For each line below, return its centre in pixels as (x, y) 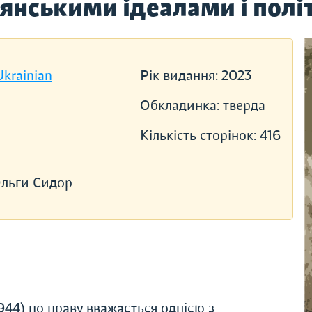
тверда (244, 106)
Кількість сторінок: (200, 135)
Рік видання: (180, 76)
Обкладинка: (181, 106)
